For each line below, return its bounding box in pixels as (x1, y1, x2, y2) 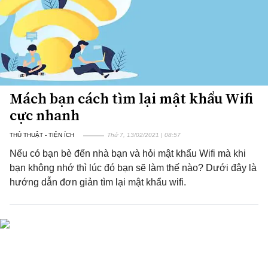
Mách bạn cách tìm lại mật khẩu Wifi (10, 89, 254, 108)
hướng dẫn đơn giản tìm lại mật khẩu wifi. (10, 177, 186, 187)
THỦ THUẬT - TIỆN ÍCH (10, 132, 74, 138)
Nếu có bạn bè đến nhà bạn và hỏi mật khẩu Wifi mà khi (10, 148, 246, 159)
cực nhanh (10, 105, 80, 125)
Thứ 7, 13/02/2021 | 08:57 (107, 132, 181, 138)
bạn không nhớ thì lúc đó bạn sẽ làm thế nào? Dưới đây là (10, 163, 257, 173)
